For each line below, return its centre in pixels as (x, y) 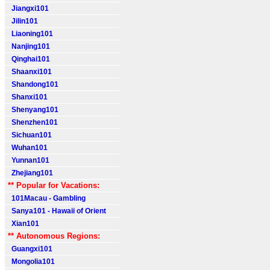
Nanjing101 (29, 46)
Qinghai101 (29, 59)
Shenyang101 (33, 110)
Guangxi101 (30, 249)
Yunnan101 (29, 160)
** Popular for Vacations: (54, 185)
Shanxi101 (28, 97)
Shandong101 (33, 84)
